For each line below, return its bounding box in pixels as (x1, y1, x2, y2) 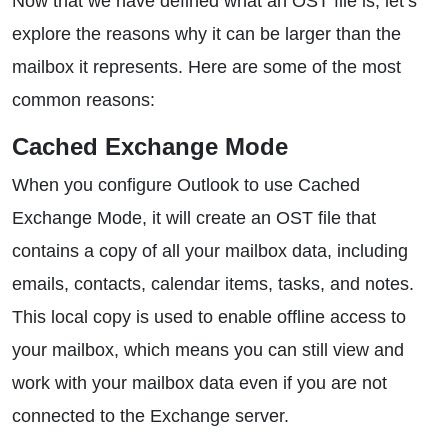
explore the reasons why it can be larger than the (12, 24, 401, 44)
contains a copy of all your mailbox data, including (12, 241, 408, 261)
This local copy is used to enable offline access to (12, 307, 406, 327)
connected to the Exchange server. (12, 406, 289, 426)
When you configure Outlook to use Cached (12, 175, 360, 195)
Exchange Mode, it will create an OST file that (12, 208, 376, 228)
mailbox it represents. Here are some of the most (12, 57, 401, 77)
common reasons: (12, 90, 155, 110)
